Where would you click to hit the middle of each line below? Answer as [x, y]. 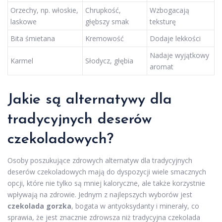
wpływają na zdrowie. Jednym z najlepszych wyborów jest [100, 194]
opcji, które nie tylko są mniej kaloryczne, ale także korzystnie [106, 183]
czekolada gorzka [39, 206]
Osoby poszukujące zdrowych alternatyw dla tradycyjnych [100, 160]
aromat [162, 67]
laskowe [24, 22]
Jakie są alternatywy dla [90, 100]
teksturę [163, 22]
